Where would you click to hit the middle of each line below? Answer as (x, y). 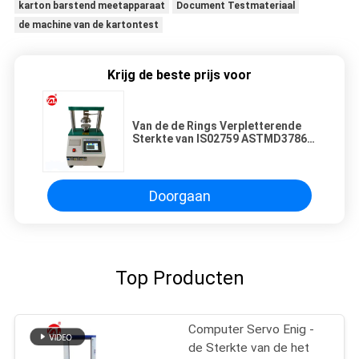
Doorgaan (179, 196)
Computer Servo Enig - (252, 330)
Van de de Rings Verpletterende (217, 126)
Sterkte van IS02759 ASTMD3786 (220, 139)
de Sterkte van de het (249, 348)
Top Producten (179, 278)
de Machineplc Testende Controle (223, 152)
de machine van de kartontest (88, 25)
